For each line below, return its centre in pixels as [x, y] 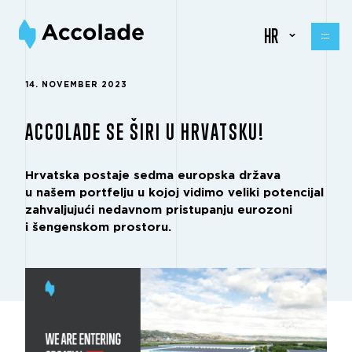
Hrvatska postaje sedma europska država [153, 176]
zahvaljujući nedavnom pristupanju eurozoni [159, 210]
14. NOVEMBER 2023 [76, 85]
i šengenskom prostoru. [100, 227]
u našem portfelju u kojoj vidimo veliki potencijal [174, 193]
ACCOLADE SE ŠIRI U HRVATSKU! [145, 131]
